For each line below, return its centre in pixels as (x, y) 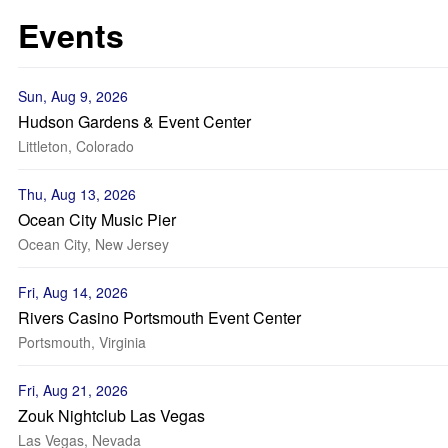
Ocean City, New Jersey (93, 244)
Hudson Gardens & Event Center (134, 121)
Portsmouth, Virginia (82, 342)
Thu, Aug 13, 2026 (77, 194)
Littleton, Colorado (76, 146)
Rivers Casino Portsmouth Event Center (159, 317)
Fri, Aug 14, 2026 (73, 292)
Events (71, 35)
